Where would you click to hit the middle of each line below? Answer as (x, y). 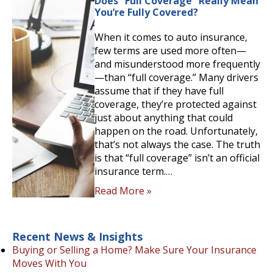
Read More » (123, 191)
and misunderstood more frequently (177, 64)
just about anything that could (163, 118)
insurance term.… (133, 172)
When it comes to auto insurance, (171, 37)
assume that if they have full (159, 91)
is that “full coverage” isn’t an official (177, 158)
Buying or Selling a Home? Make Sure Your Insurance (134, 250)
